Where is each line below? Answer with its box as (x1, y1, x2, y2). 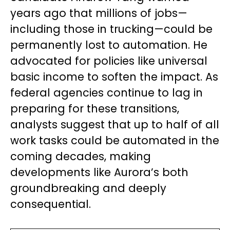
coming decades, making (10, 148, 151, 164)
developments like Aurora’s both (10, 164, 188, 180)
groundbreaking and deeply (10, 180, 166, 196)
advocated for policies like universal (10, 53, 207, 68)
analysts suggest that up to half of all (10, 117, 219, 132)
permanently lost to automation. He (10, 37, 207, 52)
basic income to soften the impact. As (10, 69, 218, 84)
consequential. (10, 196, 91, 212)
